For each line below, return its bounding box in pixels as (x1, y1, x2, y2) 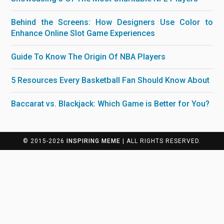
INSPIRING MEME (66, 137, 120, 145)
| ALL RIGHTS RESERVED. (120, 137, 201, 145)
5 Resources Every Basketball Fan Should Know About (11, 75, 210, 85)
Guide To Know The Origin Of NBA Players (11, 51, 166, 61)
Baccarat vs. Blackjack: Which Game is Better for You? (11, 98, 210, 108)
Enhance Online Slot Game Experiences (11, 28, 155, 38)
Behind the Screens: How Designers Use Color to (11, 17, 213, 27)
